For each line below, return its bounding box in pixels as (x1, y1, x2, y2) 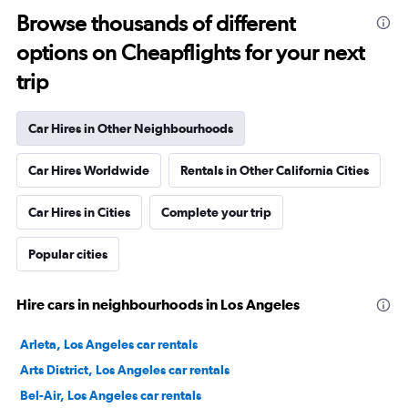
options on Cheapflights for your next (16, 39, 364, 66)
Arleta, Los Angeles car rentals (20, 337, 198, 352)
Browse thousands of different (16, 10, 295, 36)
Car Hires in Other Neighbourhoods (28, 121, 233, 136)
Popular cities (28, 247, 107, 261)
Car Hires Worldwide (28, 163, 149, 178)
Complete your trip (161, 205, 271, 219)
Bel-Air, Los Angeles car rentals (20, 388, 201, 403)
